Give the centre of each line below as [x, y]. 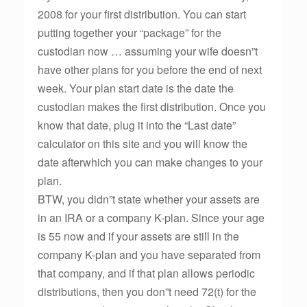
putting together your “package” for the [130, 33]
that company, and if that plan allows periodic [146, 273]
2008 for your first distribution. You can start [142, 14]
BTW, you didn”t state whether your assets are [149, 199]
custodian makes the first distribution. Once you [152, 107]
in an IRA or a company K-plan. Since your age [151, 218]
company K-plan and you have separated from [149, 255]
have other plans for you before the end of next [150, 70]
